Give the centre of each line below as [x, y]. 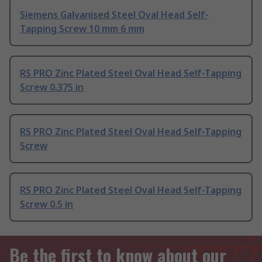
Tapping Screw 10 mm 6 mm [82, 29]
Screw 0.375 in [52, 87]
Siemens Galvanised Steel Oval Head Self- [114, 15]
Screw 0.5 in [46, 204]
